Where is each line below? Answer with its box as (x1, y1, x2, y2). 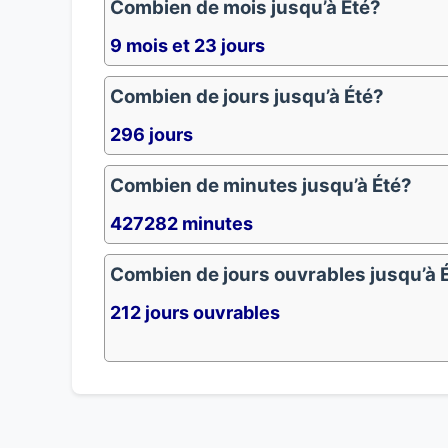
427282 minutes (110, 213, 253, 234)
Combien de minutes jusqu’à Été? (110, 174, 412, 197)
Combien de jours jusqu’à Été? (110, 85, 384, 108)
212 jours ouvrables (110, 302, 280, 323)
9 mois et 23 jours (110, 35, 265, 56)
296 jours (110, 124, 193, 145)
